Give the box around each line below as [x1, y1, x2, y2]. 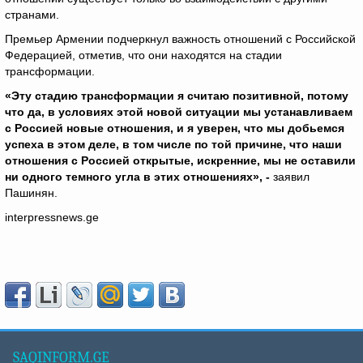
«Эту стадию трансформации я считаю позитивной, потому [5, 89, 348, 102]
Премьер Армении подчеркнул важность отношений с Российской [5, 32, 356, 45]
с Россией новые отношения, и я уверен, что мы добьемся [5, 122, 344, 135]
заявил [270, 170, 310, 183]
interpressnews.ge [5, 211, 99, 224]
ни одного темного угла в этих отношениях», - [5, 170, 270, 183]
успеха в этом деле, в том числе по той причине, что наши [5, 138, 342, 151]
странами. [5, 8, 59, 21]
